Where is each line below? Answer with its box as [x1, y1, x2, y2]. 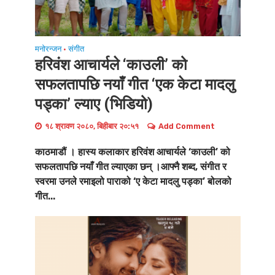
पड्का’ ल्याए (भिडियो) [34, 95, 153, 113]
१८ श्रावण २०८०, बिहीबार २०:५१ [44, 121, 139, 131]
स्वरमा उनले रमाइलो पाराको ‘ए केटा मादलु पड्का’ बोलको [34, 175, 231, 187]
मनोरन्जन [34, 44, 61, 53]
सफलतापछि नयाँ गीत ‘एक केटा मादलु [34, 75, 234, 93]
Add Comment [158, 121, 215, 131]
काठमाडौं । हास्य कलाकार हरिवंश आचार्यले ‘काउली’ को [34, 145, 230, 158]
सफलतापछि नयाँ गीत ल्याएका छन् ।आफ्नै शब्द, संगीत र [34, 160, 227, 172]
